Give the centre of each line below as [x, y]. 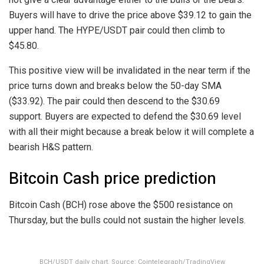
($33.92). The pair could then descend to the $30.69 [114, 101]
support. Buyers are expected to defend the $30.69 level [125, 116]
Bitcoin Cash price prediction [113, 179]
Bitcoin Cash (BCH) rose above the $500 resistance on [121, 204]
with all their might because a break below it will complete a [131, 131]
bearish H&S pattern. [51, 147]
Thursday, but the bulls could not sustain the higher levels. [127, 220]
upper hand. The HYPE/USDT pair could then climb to [117, 30]
